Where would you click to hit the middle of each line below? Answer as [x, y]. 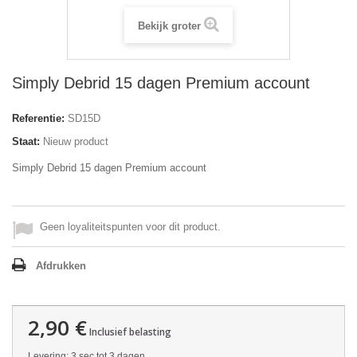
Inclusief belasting [129, 332]
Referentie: [38, 118]
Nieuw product [76, 141]
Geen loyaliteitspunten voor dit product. [130, 227]
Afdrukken [61, 266]
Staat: [26, 141]
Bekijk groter [169, 26]
